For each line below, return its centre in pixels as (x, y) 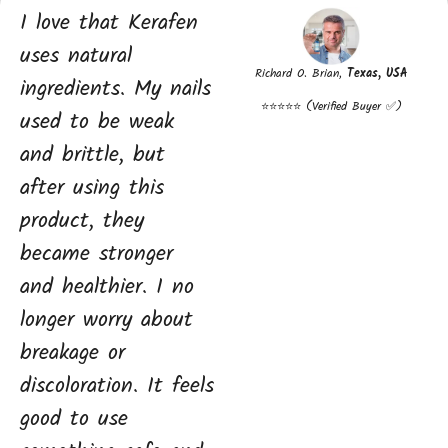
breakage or (72, 354)
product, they (82, 222)
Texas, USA (377, 74)
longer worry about (106, 321)
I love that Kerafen (109, 24)
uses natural (76, 57)
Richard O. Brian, (300, 74)
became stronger (96, 255)
